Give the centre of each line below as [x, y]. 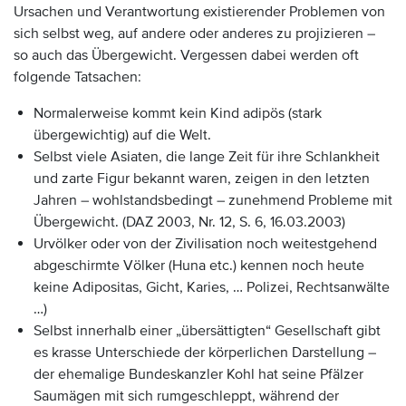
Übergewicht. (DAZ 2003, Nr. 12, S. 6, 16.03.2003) [189, 222]
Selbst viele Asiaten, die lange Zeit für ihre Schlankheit [207, 157]
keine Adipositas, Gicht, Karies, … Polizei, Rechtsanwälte [212, 287]
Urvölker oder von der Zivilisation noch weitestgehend [205, 244]
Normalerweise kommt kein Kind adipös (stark [178, 113]
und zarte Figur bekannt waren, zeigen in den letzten [202, 179]
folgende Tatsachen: [77, 77]
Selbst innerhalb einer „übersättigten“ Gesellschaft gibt [207, 331]
